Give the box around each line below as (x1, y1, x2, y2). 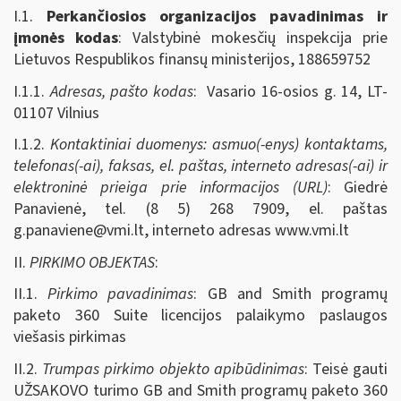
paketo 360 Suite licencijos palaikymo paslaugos (13, 304, 388, 327)
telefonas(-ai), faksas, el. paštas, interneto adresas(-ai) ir (13, 155, 388, 177)
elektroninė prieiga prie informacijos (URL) (13, 176, 328, 199)
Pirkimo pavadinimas (47, 283, 194, 305)
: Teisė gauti (303, 357, 388, 380)
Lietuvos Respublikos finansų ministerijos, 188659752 (13, 48, 371, 71)
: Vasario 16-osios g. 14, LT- (193, 80, 388, 103)
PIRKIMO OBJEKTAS (30, 251, 155, 274)
